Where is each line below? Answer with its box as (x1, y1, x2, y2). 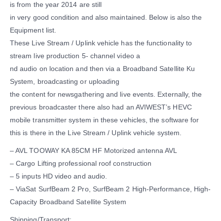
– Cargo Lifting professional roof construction (10, 159, 152, 168)
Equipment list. (10, 26, 57, 35)
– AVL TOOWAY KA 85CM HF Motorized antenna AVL (10, 147, 178, 155)
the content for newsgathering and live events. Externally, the (10, 90, 202, 99)
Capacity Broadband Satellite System (10, 198, 127, 206)
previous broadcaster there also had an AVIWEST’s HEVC (10, 103, 192, 111)
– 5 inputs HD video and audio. (10, 172, 108, 181)
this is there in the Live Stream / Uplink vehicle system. (10, 129, 182, 137)
